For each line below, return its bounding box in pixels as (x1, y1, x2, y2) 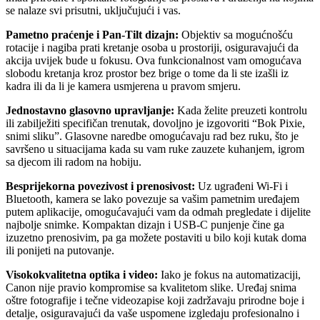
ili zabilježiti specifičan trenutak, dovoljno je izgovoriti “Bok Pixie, (6, 116, 305, 129)
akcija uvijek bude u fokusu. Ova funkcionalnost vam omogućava (6, 54, 301, 66)
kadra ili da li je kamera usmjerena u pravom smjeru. (6, 79, 241, 92)
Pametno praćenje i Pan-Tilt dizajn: (6, 28, 179, 41)
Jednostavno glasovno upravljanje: (6, 104, 174, 116)
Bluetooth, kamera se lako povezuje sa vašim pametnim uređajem (6, 192, 299, 205)
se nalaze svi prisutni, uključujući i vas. (6, 4, 181, 16)
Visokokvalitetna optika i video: (6, 268, 158, 281)
